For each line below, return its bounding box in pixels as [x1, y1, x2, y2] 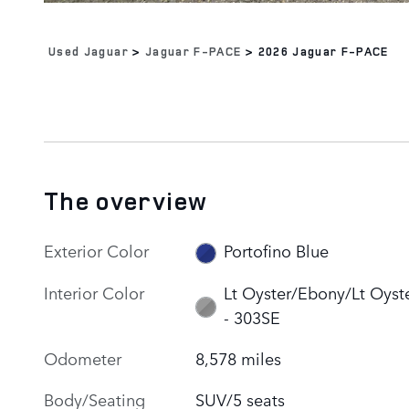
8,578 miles [195, 345, 282, 370]
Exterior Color [44, 237, 149, 262]
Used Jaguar [48, 42, 129, 59]
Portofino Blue [223, 238, 329, 263]
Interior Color [44, 279, 144, 304]
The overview [44, 184, 208, 217]
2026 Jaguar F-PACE [257, 42, 389, 59]
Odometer [44, 345, 121, 370]
